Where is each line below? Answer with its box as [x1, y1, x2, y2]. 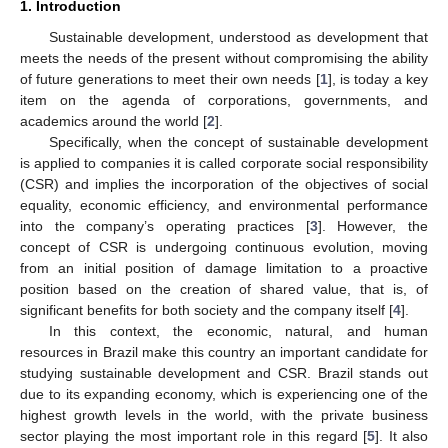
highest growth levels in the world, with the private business [20, 406, 428, 423]
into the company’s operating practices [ [20, 217, 310, 234]
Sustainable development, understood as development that [48, 28, 428, 45]
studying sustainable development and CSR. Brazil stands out [20, 364, 428, 381]
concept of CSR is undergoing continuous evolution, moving [20, 238, 428, 255]
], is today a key [327, 70, 429, 87]
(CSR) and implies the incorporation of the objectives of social [20, 175, 428, 192]
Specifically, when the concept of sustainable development [48, 133, 428, 150]
